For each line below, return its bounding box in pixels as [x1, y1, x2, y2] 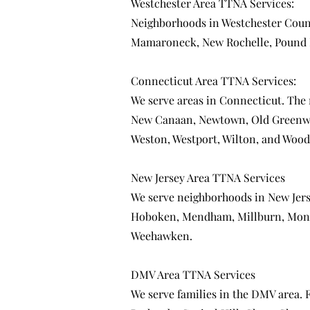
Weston [131, 131, 167, 146]
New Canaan [131, 112, 193, 127]
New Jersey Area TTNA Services [131, 170, 285, 185]
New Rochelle [202, 35, 269, 49]
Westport [172, 131, 217, 146]
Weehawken [131, 228, 190, 243]
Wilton [222, 131, 256, 146]
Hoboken [131, 209, 176, 224]
